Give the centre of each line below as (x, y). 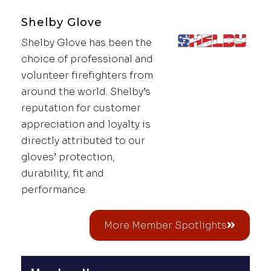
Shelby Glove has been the (87, 42)
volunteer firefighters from (87, 75)
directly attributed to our (83, 140)
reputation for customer (81, 108)
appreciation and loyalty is (86, 124)
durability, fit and (63, 173)
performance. (54, 189)
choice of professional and (87, 59)
